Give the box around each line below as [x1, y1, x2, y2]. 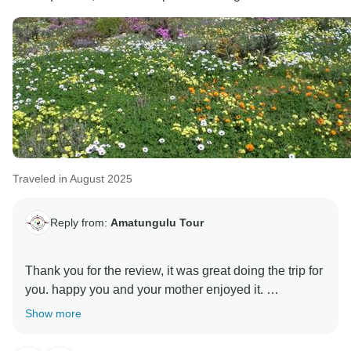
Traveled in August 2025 [13, 172, 132, 186]
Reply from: [50, 215, 110, 229]
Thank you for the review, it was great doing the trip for [25, 264, 323, 278]
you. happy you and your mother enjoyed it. [25, 283, 266, 297]
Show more [25, 307, 81, 320]
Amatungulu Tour [110, 215, 204, 229]
